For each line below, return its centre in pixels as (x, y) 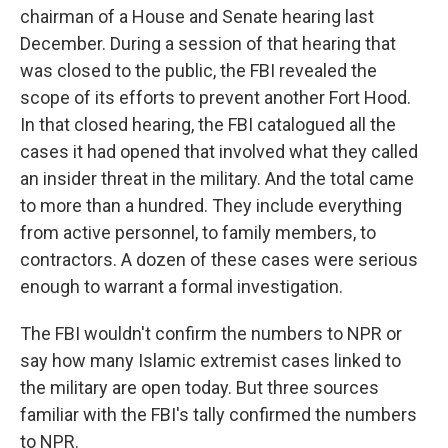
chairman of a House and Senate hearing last (197, 17)
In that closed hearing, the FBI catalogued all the (208, 125)
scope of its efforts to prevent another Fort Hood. (215, 98)
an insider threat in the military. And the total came (217, 179)
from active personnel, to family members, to (198, 233)
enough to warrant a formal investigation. (181, 287)
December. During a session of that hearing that (208, 44)
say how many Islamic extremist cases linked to (210, 361)
